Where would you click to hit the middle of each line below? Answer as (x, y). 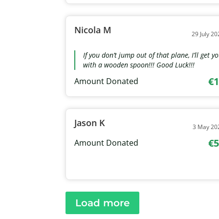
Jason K (90, 122)
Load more (103, 203)
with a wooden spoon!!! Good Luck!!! (139, 65)
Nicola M (93, 30)
